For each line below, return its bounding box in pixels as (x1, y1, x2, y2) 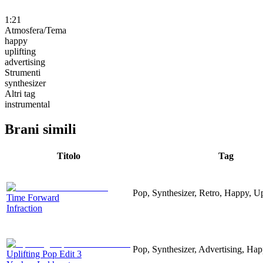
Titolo (56, 150, 80, 161)
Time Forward (6, 192, 59, 203)
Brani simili (5, 121, 76, 137)
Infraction (6, 203, 42, 213)
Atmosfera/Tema (5, 25, 66, 35)
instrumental (5, 99, 50, 109)
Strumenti (5, 67, 41, 77)
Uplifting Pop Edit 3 (6, 248, 82, 259)
